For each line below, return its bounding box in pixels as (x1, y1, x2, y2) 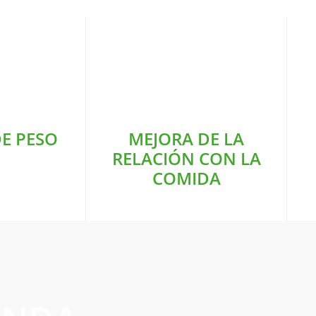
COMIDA (152, 166, 221, 190)
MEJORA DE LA (128, 127, 244, 151)
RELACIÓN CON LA (111, 147, 261, 171)
